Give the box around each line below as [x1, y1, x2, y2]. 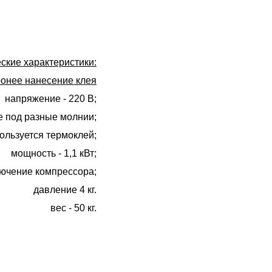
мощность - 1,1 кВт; [11, 148, 97, 158]
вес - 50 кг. [50, 203, 97, 213]
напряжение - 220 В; [5, 93, 97, 104]
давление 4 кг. [33, 185, 97, 195]
